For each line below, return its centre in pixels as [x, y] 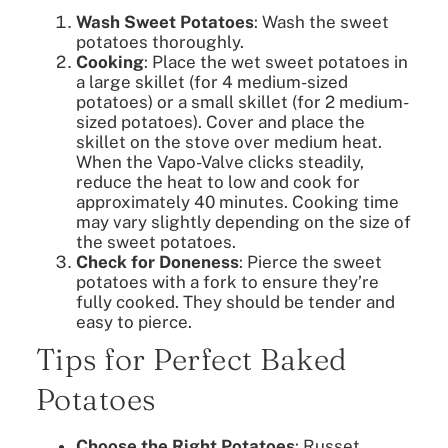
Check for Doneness [157, 262]
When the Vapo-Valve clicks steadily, [219, 162]
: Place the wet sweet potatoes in [275, 62]
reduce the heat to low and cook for [217, 182]
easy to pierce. [133, 322]
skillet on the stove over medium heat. [228, 142]
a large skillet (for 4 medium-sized [211, 82]
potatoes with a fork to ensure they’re [227, 282]
